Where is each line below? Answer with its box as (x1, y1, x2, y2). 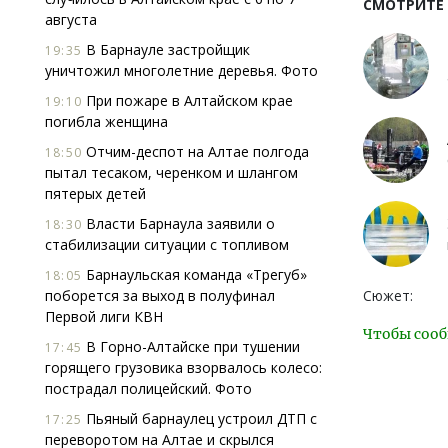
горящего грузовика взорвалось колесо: (45, 358, 322, 377)
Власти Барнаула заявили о (82, 214, 275, 233)
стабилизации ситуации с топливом (45, 235, 289, 254)
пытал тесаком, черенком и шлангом (45, 163, 298, 182)
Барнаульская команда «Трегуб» (82, 265, 307, 284)
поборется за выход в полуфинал (45, 286, 275, 305)
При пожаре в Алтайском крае (82, 91, 293, 110)
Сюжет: (363, 286, 413, 305)
